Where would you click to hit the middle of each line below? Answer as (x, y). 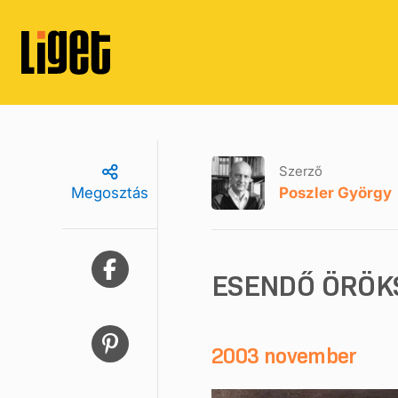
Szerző (301, 171)
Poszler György (335, 192)
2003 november (284, 356)
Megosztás (110, 193)
